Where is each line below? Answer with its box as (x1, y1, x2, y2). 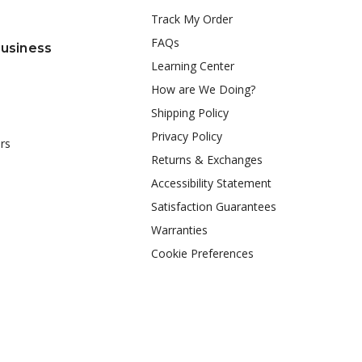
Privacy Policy (150, 128, 222, 145)
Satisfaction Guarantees (150, 199, 276, 215)
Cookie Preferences (150, 246, 254, 262)
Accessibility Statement (150, 175, 271, 192)
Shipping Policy (150, 105, 229, 121)
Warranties (150, 222, 208, 238)
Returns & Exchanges (150, 152, 263, 168)
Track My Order (150, 11, 233, 27)
